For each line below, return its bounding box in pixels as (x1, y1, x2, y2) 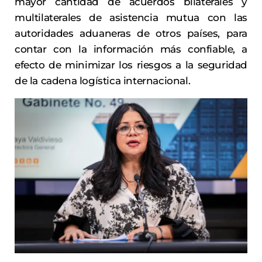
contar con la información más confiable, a (15, 43, 247, 56)
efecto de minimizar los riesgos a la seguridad (15, 59, 247, 71)
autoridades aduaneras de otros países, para (15, 27, 247, 40)
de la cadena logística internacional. (15, 75, 191, 87)
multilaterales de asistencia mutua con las (15, 12, 247, 24)
